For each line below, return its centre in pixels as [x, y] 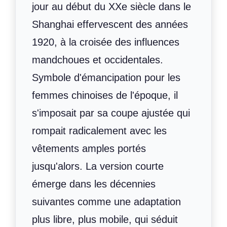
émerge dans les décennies [94, 184]
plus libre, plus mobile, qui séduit [105, 220]
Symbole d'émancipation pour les [106, 78]
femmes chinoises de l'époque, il [105, 96]
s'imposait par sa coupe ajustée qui [111, 113]
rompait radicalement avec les [99, 131]
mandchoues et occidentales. [98, 60]
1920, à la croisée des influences [106, 42]
